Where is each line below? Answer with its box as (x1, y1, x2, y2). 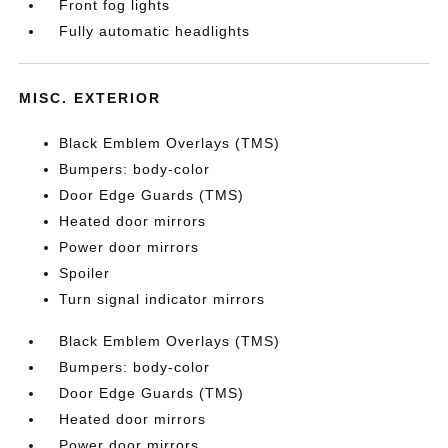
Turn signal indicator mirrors (59, 290, 266, 307)
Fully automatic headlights (59, 22, 251, 39)
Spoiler (59, 264, 111, 281)
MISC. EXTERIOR (19, 89, 162, 106)
